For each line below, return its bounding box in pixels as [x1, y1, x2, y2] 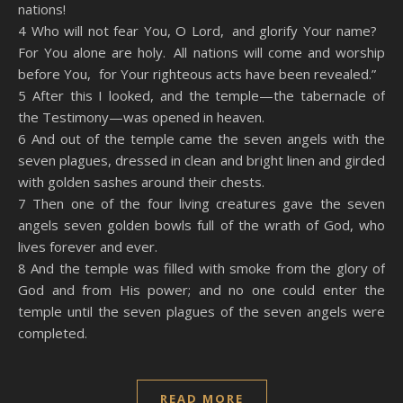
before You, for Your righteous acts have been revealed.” [18, 65, 376, 83]
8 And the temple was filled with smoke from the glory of [18, 259, 385, 277]
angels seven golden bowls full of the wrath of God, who [18, 216, 385, 234]
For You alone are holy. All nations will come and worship [18, 43, 385, 61]
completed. [18, 324, 87, 342]
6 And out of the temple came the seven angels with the [18, 130, 385, 148]
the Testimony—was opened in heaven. [18, 108, 264, 126]
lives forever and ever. [18, 237, 157, 255]
